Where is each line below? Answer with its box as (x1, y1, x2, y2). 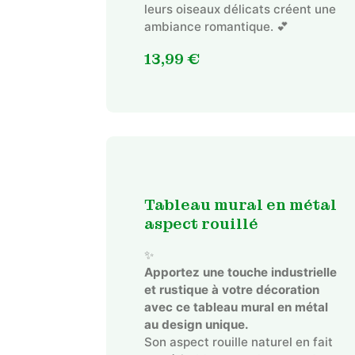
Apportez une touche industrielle (143, 264, 337, 280)
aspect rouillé (143, 213, 258, 234)
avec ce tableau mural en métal (143, 299, 328, 315)
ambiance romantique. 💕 (143, 19, 288, 35)
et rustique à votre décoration (143, 281, 319, 297)
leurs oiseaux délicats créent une (143, 2, 336, 17)
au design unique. (143, 316, 249, 332)
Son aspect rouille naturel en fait (143, 334, 333, 349)
